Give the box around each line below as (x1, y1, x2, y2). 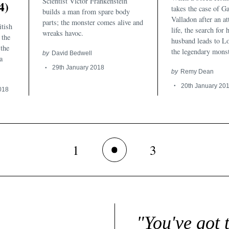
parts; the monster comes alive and (42, 17, 143, 28)
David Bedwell (51, 50, 92, 57)
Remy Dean (180, 67, 214, 75)
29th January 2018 (52, 64, 104, 71)
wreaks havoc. (42, 28, 83, 38)
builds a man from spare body (42, 7, 130, 17)
